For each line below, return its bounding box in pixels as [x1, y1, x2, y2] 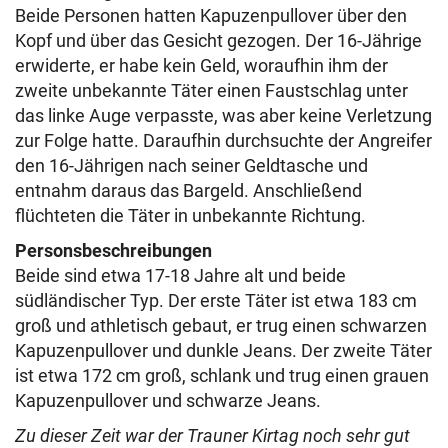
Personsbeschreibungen [15, 240, 212, 261]
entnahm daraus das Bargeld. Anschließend [15, 180, 362, 201]
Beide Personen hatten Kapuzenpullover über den [15, 5, 407, 26]
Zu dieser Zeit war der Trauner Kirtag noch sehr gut [15, 425, 410, 446]
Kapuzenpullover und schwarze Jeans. [15, 390, 321, 411]
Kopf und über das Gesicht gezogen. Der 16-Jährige [15, 30, 422, 51]
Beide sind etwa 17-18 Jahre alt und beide [15, 265, 346, 286]
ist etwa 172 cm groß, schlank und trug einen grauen [15, 365, 429, 386]
